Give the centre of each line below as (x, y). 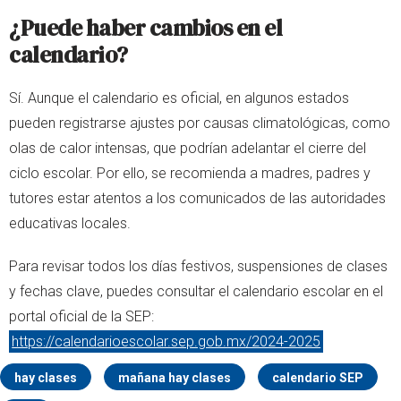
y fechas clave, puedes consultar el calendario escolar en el (196, 292)
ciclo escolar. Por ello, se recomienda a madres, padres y (190, 174)
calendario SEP (318, 378)
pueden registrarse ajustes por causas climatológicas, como (200, 124)
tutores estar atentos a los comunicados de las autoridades (197, 199)
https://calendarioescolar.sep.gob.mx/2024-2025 (166, 342)
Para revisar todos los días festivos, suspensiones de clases (198, 267)
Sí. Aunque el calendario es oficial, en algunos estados (179, 98)
